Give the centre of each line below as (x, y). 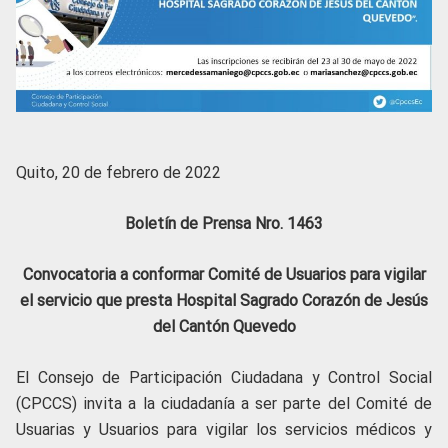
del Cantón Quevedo (224, 327)
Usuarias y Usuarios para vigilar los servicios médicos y (224, 430)
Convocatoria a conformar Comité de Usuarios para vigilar (224, 275)
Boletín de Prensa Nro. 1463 (224, 224)
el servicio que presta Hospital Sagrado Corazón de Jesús (224, 301)
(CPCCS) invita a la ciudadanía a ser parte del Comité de (224, 404)
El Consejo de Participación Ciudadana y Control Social (224, 378)
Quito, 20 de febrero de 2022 (118, 173)
